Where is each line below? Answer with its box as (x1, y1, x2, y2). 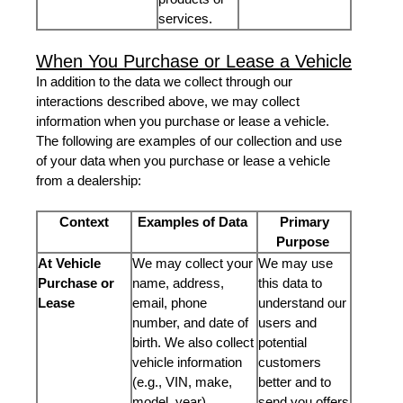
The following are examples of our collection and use (36, 133, 342, 148)
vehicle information (132, 354, 242, 370)
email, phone (132, 295, 207, 310)
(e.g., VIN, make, (132, 374, 232, 390)
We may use (258, 255, 333, 271)
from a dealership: (36, 173, 141, 188)
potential (258, 335, 307, 350)
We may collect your (132, 255, 253, 271)
